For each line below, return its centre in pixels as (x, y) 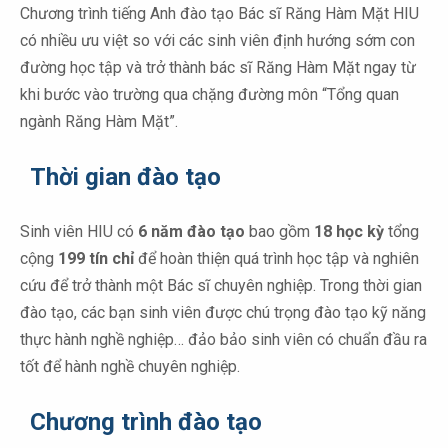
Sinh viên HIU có (79, 232)
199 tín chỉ (98, 259)
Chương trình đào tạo (146, 422)
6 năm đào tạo (191, 232)
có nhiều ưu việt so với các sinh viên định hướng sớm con (217, 41)
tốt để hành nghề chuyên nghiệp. (130, 367)
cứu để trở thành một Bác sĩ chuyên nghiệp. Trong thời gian (221, 286)
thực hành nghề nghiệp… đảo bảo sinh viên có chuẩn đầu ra (223, 340)
